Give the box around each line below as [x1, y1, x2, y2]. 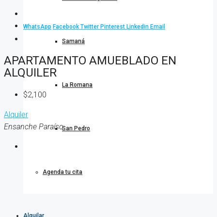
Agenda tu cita [43, 169, 82, 175]
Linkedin [126, 23, 150, 30]
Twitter [80, 23, 100, 30]
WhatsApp [23, 23, 51, 30]
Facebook [53, 23, 80, 30]
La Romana [62, 81, 93, 88]
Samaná [62, 38, 85, 45]
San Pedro [62, 125, 90, 132]
